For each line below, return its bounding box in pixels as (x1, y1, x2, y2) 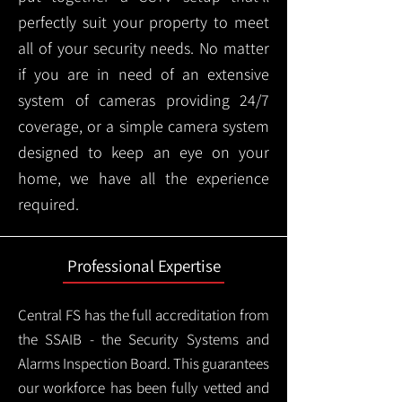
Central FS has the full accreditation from (18, 305, 269, 325)
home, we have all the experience (18, 168, 269, 188)
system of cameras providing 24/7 (18, 90, 269, 110)
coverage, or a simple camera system (18, 116, 269, 136)
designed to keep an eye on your (18, 142, 269, 162)
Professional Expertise (66, 255, 221, 276)
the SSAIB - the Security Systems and (18, 329, 269, 349)
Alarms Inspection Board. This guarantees (18, 354, 269, 373)
